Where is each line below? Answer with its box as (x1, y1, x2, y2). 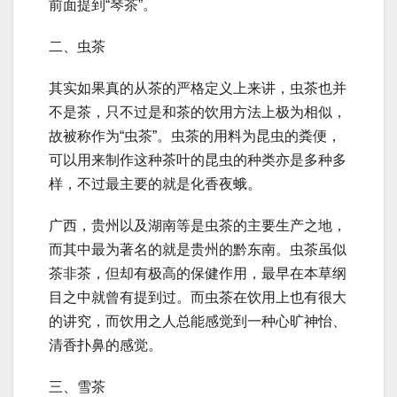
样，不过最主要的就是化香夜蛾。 (49, 176, 261, 192)
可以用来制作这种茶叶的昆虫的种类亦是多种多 (49, 152, 346, 168)
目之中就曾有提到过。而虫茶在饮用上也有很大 (49, 290, 346, 306)
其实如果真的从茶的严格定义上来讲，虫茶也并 (49, 81, 346, 97)
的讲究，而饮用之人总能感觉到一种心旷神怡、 (49, 314, 346, 330)
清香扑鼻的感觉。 (49, 338, 162, 354)
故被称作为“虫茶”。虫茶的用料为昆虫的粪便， (49, 128, 341, 144)
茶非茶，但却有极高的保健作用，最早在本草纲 (49, 266, 346, 282)
